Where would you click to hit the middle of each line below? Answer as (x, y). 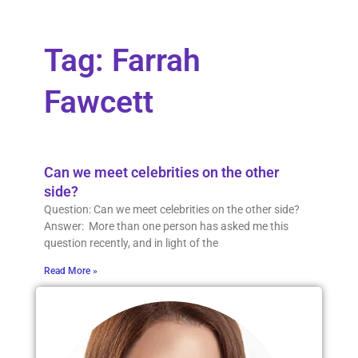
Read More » (70, 271)
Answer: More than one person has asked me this (166, 227)
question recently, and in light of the (131, 243)
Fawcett (98, 103)
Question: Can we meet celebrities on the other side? (171, 210)
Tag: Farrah (122, 61)
